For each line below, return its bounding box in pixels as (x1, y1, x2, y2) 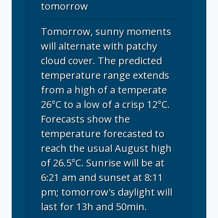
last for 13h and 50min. (41, 200, 147, 214)
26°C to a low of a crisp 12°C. (41, 98, 170, 111)
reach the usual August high (41, 142, 172, 155)
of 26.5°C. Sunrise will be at (41, 156, 164, 170)
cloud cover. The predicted (41, 54, 162, 68)
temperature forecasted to (41, 127, 164, 141)
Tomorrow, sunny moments (41, 25, 171, 38)
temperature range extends (41, 69, 169, 82)
